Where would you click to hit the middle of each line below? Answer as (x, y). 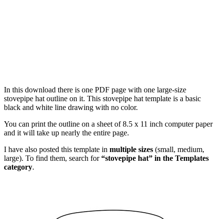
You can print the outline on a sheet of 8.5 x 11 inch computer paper (108, 124)
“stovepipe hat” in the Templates (155, 158)
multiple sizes (131, 149)
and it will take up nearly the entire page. (66, 132)
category (18, 167)
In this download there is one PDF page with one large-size (95, 89)
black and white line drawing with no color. (71, 107)
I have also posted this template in (57, 149)
